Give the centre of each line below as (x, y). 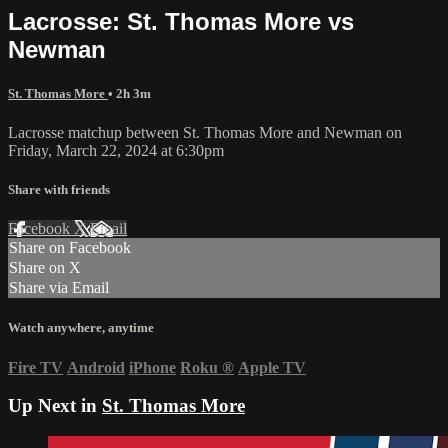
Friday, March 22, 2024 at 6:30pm (116, 150)
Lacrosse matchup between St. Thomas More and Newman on (205, 132)
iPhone (152, 367)
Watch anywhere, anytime (81, 328)
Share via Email (59, 288)
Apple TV (272, 367)
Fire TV (35, 367)
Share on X (45, 268)
